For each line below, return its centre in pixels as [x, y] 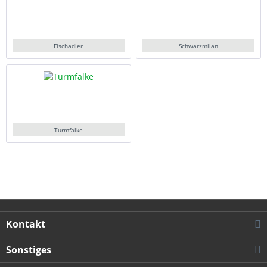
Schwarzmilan [199, 46]
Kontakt [26, 224]
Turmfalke [68, 130]
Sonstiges [29, 250]
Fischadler [69, 46]
